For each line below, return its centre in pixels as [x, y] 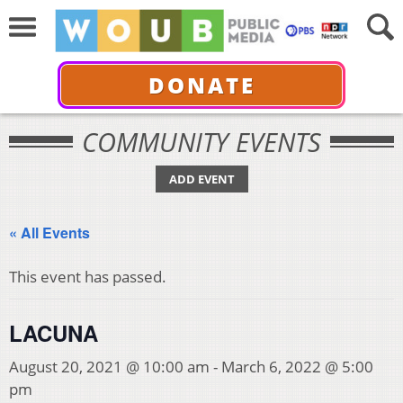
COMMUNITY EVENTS [201, 142]
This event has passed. [88, 277]
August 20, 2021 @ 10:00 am [109, 367]
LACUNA [54, 333]
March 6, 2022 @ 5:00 [297, 367]
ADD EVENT [201, 179]
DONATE [201, 85]
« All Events [49, 233]
